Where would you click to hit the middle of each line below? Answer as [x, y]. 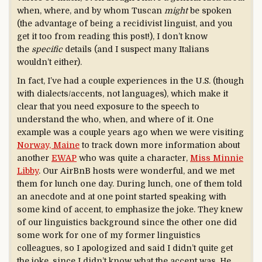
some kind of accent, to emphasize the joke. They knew [130, 209]
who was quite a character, [133, 158]
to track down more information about [160, 145]
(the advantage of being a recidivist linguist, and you [125, 24]
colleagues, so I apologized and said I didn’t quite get [125, 248]
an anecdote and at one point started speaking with [122, 196]
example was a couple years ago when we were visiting [130, 132]
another [34, 158]
